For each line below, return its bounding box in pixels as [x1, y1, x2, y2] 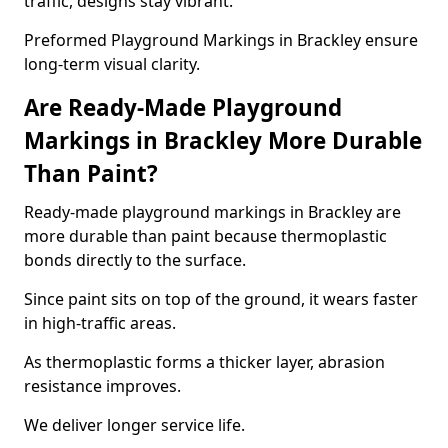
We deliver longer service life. [24, 414, 245, 436]
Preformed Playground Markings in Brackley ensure [24, 29, 418, 51]
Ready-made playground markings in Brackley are [24, 201, 401, 223]
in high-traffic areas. [24, 312, 176, 334]
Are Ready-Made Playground [24, 92, 342, 123]
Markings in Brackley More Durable [24, 125, 422, 156]
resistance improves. [24, 375, 181, 397]
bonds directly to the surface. [24, 249, 246, 271]
